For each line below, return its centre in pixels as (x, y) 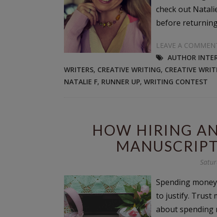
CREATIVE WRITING (129, 70)
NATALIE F (81, 82)
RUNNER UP (121, 82)
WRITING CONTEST (176, 82)
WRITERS (79, 70)
